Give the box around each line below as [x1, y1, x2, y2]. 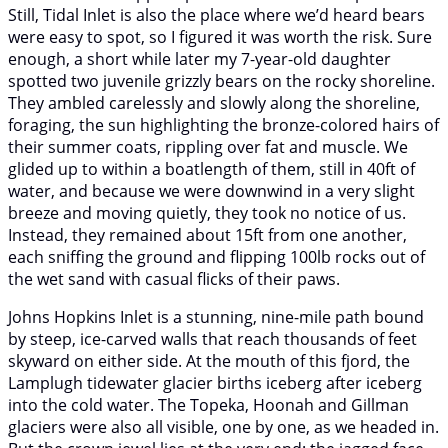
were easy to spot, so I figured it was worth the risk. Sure [8, 25, 432, 48]
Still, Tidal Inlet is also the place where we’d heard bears [8, 3, 425, 26]
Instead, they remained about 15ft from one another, [8, 223, 407, 246]
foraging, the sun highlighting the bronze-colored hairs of [8, 113, 439, 136]
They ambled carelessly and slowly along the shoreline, [8, 91, 420, 114]
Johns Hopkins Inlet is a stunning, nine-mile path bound [8, 305, 424, 328]
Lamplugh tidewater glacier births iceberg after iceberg [8, 371, 422, 394]
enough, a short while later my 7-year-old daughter [8, 47, 391, 70]
